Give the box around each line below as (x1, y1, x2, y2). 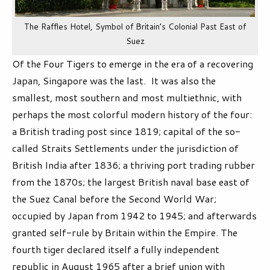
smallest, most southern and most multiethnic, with (12, 90, 242, 104)
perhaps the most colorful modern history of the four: (12, 107, 252, 121)
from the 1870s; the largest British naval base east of (12, 174, 250, 189)
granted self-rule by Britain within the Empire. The (12, 225, 237, 239)
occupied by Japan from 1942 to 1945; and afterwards (12, 208, 257, 222)
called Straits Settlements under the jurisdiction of (12, 140, 239, 155)
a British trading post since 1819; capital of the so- (12, 124, 240, 138)
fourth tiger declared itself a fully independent (12, 242, 219, 256)
